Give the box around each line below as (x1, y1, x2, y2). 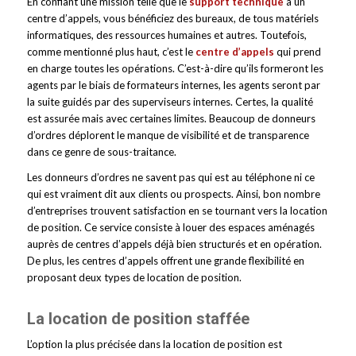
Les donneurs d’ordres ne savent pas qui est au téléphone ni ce (26, 170, 315, 184)
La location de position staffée (26, 308, 250, 328)
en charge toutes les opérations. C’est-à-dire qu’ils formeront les (26, 61, 323, 75)
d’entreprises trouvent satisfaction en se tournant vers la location (26, 203, 327, 217)
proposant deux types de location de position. (26, 270, 242, 284)
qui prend (273, 44, 321, 58)
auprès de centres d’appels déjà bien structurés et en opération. (26, 237, 322, 250)
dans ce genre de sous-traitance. (26, 145, 176, 158)
